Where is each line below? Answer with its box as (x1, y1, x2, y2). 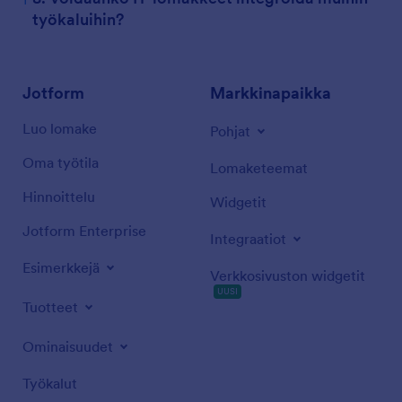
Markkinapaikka (210, 83, 331, 103)
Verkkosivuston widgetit (210, 267, 365, 284)
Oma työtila (22, 153, 99, 171)
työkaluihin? (32, 9, 124, 30)
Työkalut (22, 374, 77, 392)
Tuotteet (22, 298, 78, 316)
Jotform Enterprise (22, 222, 146, 240)
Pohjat (210, 122, 250, 140)
